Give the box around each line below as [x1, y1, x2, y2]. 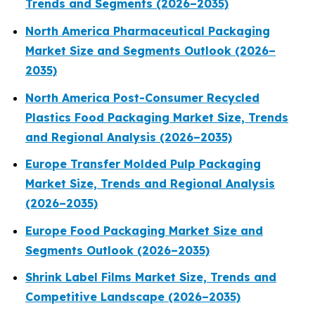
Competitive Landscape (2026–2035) [25, 290, 240, 304]
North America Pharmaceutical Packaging [25, 23, 270, 38]
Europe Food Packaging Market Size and [25, 223, 263, 238]
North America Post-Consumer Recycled [25, 90, 259, 105]
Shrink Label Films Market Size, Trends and [25, 270, 276, 285]
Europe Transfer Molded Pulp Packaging [25, 157, 261, 172]
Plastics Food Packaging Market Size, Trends [25, 110, 288, 124]
